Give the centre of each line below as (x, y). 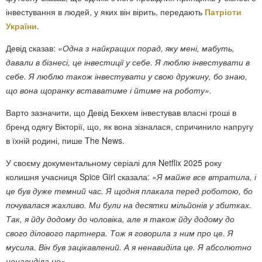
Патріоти (223, 11)
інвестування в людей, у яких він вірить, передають (105, 11)
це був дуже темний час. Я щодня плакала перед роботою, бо (129, 190)
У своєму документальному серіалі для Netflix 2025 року (114, 162)
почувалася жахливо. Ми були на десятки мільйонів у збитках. (129, 204)
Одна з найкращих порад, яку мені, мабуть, (149, 48)
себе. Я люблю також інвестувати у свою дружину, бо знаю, (127, 76)
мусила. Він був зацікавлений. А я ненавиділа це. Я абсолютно (129, 247)
